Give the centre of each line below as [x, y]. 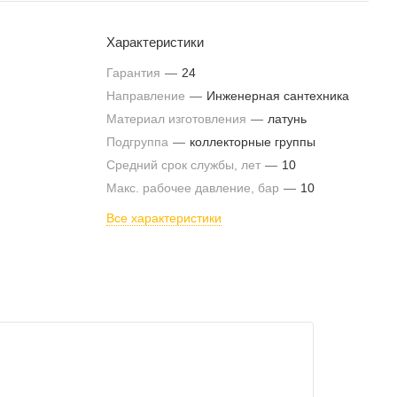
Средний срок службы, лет [185, 165]
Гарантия [135, 73]
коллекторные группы [253, 142]
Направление [148, 96]
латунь [287, 119]
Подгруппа [139, 142]
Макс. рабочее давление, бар [195, 188]
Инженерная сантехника [278, 96]
